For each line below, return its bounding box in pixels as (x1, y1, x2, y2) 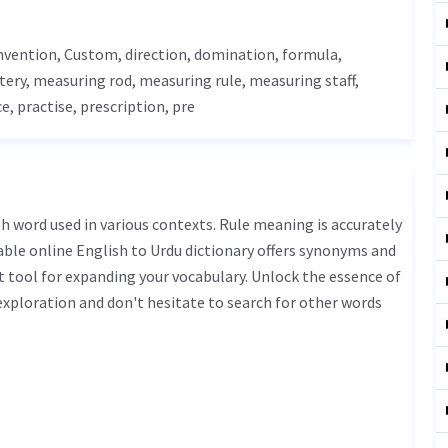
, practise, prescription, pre (10, 96, 195, 116)
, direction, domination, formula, (118, 44, 342, 64)
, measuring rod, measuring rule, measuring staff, (26, 70, 359, 90)
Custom (64, 44, 118, 64)
